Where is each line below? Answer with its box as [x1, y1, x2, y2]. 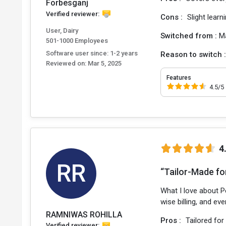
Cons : [160, 13, 185, 22]
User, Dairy [46, 27, 78, 35]
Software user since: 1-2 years [46, 49, 138, 58]
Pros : [160, 215, 184, 225]
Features [166, 74, 192, 81]
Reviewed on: [46, 60, 86, 68]
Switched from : [160, 31, 219, 40]
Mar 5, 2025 [86, 60, 122, 68]
